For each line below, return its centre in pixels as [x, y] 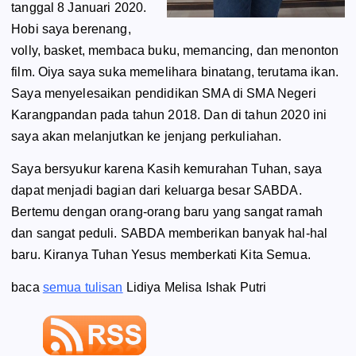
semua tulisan [83, 288]
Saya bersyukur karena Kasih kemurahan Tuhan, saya [166, 169]
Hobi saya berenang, [71, 29]
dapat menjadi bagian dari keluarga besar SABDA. [157, 191]
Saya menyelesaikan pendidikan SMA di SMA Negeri [164, 94]
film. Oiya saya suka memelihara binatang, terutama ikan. [175, 72]
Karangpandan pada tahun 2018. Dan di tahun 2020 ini [169, 115]
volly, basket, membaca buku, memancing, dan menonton [175, 51]
